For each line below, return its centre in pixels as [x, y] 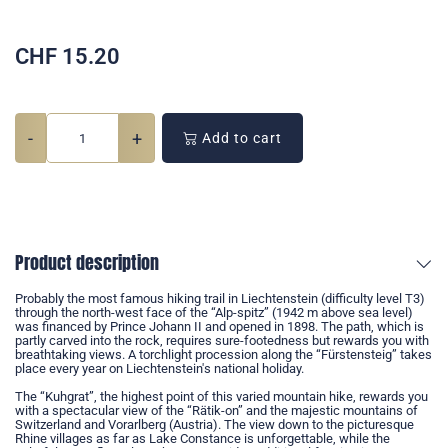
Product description [87, 263]
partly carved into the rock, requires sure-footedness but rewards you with [222, 341]
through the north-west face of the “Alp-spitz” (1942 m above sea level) [214, 313]
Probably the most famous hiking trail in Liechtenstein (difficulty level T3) [220, 299]
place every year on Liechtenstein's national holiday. [159, 369]
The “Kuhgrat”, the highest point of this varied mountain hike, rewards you [221, 397]
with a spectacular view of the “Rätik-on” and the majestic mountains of [216, 411]
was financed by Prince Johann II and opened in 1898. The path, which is [219, 327]
